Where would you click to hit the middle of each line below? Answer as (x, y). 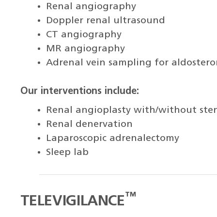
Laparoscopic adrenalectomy (113, 138)
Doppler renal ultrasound (106, 21)
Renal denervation (90, 124)
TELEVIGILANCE (72, 201)
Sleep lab (68, 152)
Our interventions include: (79, 92)
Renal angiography (91, 7)
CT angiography (84, 35)
